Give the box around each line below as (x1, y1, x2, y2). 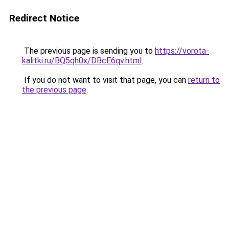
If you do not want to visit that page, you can (22, 75, 188, 85)
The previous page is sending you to (22, 46, 155, 56)
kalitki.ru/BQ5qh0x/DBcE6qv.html (22, 56, 142, 65)
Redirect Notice (9, 12, 79, 24)
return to (188, 75, 220, 85)
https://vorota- (155, 46, 209, 56)
